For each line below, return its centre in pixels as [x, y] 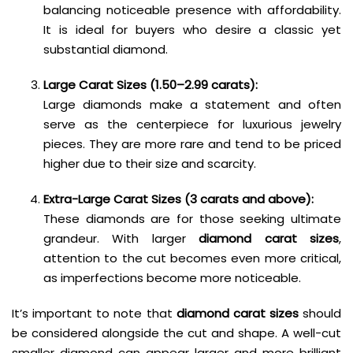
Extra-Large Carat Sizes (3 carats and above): [178, 199]
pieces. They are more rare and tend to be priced [192, 143]
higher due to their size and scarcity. [150, 163]
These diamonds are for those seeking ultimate [192, 218]
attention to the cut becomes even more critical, [192, 258]
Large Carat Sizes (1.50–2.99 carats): [150, 84]
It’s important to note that [94, 313]
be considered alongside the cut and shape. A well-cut [176, 333]
